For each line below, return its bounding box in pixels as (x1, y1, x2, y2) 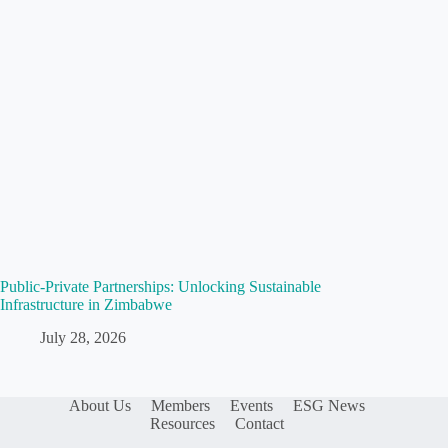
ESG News (293, 397, 366, 414)
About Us (69, 397, 132, 414)
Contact (235, 415, 285, 432)
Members (151, 397, 211, 414)
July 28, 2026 (40, 328, 126, 346)
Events (230, 397, 274, 414)
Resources (150, 415, 216, 432)
